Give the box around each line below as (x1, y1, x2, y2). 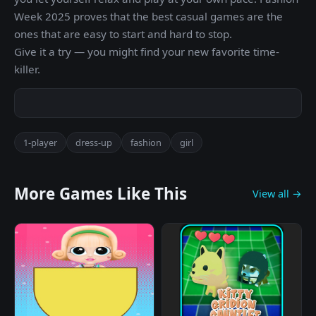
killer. (14, 62, 40, 76)
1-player (23, 136, 57, 149)
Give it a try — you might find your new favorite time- (14, 44, 279, 59)
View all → (253, 187, 302, 200)
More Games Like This (14, 183, 187, 205)
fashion (130, 136, 162, 149)
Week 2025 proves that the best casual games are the (14, 9, 283, 23)
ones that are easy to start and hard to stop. (14, 27, 232, 41)
